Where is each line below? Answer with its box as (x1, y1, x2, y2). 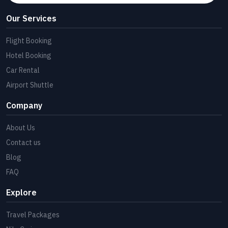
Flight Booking (6, 36, 52, 46)
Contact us (6, 138, 41, 148)
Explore (6, 187, 37, 198)
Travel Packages (6, 210, 60, 220)
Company (6, 100, 42, 111)
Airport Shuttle (6, 80, 53, 90)
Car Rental (6, 66, 40, 75)
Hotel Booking (6, 51, 51, 61)
